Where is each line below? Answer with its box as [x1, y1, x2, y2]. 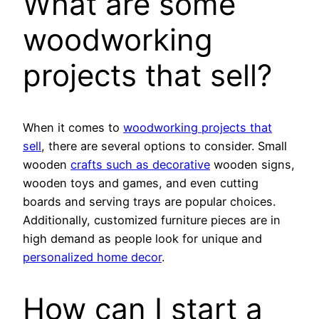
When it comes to [23, 120, 123, 135]
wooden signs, [210, 157, 295, 172]
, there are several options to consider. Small [41, 139, 287, 154]
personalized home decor [23, 250, 162, 265]
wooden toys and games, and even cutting [23, 176, 258, 191]
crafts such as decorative [70, 157, 210, 172]
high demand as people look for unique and [23, 231, 262, 246]
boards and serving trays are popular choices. [23, 194, 276, 209]
